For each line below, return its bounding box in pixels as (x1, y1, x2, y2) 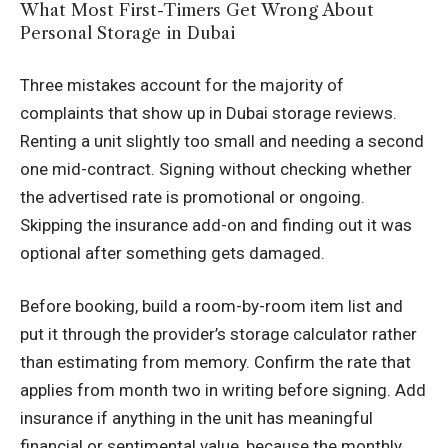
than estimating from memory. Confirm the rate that (20, 352, 411, 373)
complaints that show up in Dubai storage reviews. (20, 102, 397, 123)
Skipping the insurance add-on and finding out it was (20, 214, 412, 235)
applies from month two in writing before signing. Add (20, 380, 426, 401)
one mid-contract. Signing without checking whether (20, 158, 412, 179)
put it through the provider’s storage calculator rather (20, 324, 417, 345)
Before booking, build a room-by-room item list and (20, 296, 403, 317)
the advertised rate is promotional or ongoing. (20, 186, 365, 207)
